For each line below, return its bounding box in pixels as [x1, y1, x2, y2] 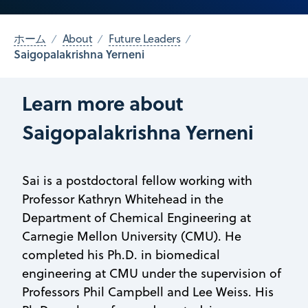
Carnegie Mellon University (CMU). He [22, 227, 241, 245]
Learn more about [22, 88, 184, 117]
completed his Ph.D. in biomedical [22, 245, 220, 263]
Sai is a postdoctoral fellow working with [22, 171, 252, 189]
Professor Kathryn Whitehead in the [22, 190, 223, 208]
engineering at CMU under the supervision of [22, 264, 281, 282]
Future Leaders [109, 31, 181, 47]
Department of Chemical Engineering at [22, 208, 251, 226]
